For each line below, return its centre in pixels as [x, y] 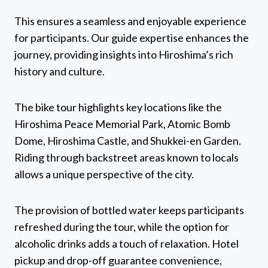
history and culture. [60, 71]
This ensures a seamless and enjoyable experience [130, 21]
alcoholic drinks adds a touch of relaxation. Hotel [127, 244]
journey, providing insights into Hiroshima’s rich [124, 55]
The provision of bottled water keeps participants [129, 210]
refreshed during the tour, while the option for [122, 227]
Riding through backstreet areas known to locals [127, 158]
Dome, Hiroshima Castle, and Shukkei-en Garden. [128, 141]
